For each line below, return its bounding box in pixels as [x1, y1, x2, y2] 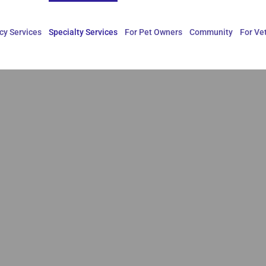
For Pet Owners [125, 27, 182, 37]
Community [189, 27, 233, 37]
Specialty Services [49, 27, 118, 37]
